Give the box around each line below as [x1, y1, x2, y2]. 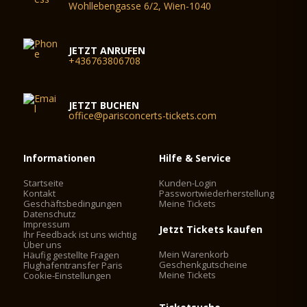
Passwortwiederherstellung [159, 187, 275, 199]
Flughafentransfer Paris [23, 259, 123, 271]
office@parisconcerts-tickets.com [69, 109, 217, 122]
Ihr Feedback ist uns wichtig [23, 228, 137, 241]
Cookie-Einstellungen [23, 269, 112, 282]
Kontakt [23, 187, 56, 199]
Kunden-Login [159, 177, 217, 189]
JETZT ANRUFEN [69, 44, 146, 57]
